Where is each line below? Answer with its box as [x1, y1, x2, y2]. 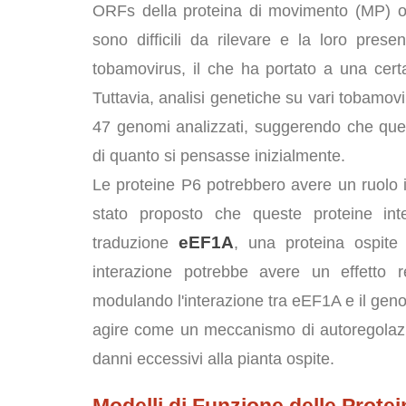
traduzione [92, 234, 179, 252]
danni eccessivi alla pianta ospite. [92, 350, 334, 368]
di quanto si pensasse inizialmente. [92, 147, 345, 165]
